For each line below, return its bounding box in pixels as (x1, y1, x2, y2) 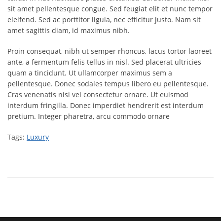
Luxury (27, 132, 49, 142)
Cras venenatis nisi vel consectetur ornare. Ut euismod (7, 90, 188, 99)
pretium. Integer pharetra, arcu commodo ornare (7, 111, 170, 121)
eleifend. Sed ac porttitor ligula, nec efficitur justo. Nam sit (7, 15, 201, 24)
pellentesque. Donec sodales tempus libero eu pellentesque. (7, 79, 209, 88)
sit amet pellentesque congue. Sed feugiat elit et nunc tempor (7, 4, 213, 13)
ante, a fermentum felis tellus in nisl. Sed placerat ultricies (7, 57, 201, 67)
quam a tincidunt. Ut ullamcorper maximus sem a (7, 68, 172, 77)
